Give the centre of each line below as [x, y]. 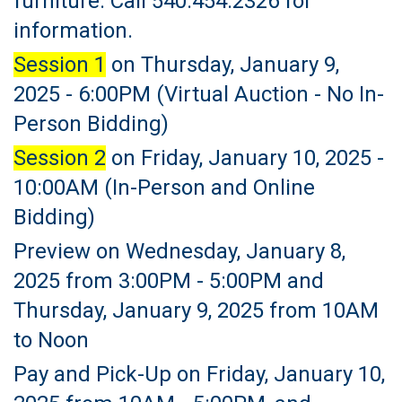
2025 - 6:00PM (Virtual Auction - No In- [199, 95]
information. [73, 31]
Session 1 [60, 65]
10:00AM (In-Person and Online [164, 188]
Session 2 [60, 158]
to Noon [51, 341]
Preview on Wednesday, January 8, [179, 252]
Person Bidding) [91, 124]
